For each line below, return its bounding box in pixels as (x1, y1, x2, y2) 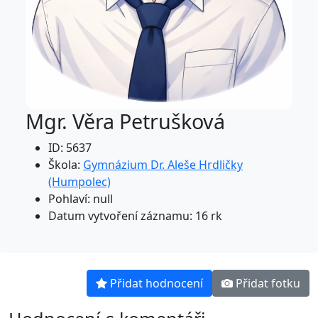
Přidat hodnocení (110, 275, 203, 291)
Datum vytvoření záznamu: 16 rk (48, 207, 222, 224)
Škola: (48, 156, 83, 172)
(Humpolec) (48, 173, 111, 190)
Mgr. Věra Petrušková (26, 106, 225, 135)
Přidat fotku (236, 275, 300, 291)
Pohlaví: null (48, 190, 113, 207)
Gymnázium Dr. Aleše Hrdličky (83, 156, 243, 172)
